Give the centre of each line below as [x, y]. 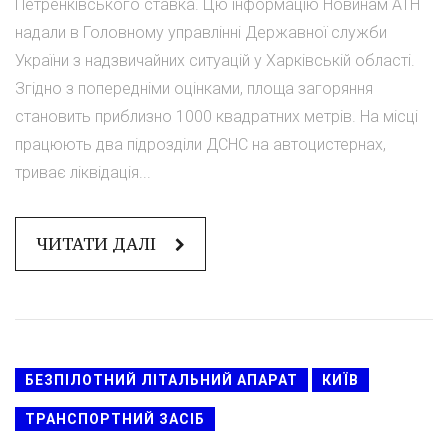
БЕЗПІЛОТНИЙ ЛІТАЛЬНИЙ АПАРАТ [161, 379]
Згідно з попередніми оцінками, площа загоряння [194, 88]
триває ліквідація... [83, 172]
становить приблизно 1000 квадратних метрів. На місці [216, 116]
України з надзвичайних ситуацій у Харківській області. [215, 60]
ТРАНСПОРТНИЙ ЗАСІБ [115, 418]
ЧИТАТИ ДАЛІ [98, 243]
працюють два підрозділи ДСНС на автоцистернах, [200, 144]
